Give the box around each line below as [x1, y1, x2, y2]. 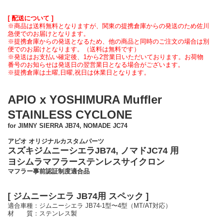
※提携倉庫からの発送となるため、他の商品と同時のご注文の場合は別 [8, 37, 209, 45]
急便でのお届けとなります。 [8, 30, 90, 37]
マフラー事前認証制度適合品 [8, 167, 90, 175]
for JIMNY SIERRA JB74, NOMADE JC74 [8, 122, 127, 129]
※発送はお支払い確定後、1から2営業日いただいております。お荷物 [8, 53, 203, 61]
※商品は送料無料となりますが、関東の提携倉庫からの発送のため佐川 [8, 22, 209, 30]
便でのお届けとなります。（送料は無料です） [8, 45, 140, 53]
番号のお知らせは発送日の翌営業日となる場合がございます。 [8, 61, 184, 68]
